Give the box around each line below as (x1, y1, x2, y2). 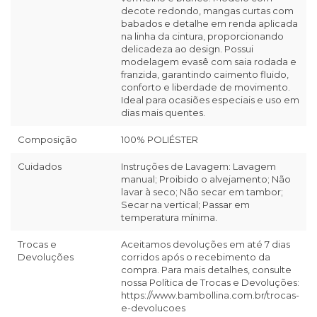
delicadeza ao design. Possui (121, 43, 253, 55)
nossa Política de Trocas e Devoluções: (121, 277, 299, 289)
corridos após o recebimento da (121, 251, 270, 263)
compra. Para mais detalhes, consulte (121, 264, 292, 276)
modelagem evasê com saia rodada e (121, 56, 296, 68)
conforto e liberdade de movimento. (121, 81, 290, 93)
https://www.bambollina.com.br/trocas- (121, 289, 299, 301)
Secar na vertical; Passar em (121, 199, 250, 211)
